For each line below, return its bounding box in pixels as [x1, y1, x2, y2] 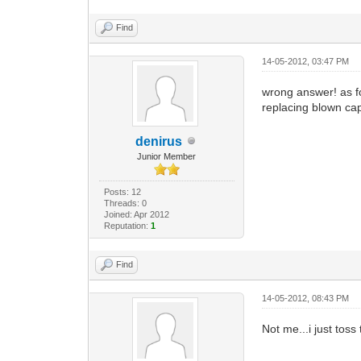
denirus [135, 134, 182, 148]
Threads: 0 [103, 197, 147, 208]
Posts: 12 [103, 186, 141, 197]
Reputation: [103, 220, 151, 230]
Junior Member [137, 151, 197, 161]
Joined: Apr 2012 [103, 209, 169, 219]
